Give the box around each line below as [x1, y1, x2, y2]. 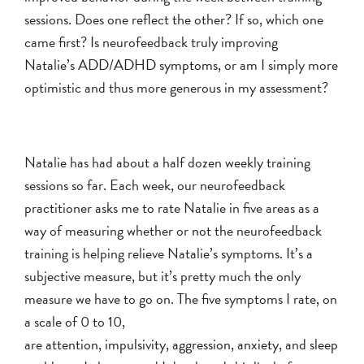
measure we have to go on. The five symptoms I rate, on [24, 287, 337, 310]
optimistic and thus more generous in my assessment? [24, 76, 328, 98]
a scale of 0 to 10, [24, 310, 125, 332]
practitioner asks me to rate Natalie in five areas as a [24, 196, 319, 219]
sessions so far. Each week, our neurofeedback [24, 173, 285, 196]
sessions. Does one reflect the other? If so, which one [24, 7, 323, 30]
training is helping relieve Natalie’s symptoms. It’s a [24, 241, 313, 264]
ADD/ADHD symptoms [78, 53, 218, 76]
